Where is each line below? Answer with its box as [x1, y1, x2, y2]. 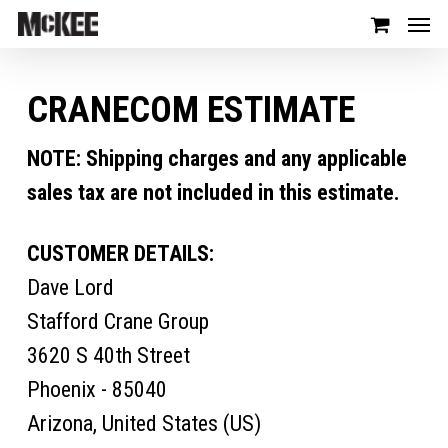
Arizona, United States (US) [26, 411, 261, 436]
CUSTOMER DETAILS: [26, 241, 214, 266]
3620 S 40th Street [26, 343, 190, 368]
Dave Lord [26, 275, 114, 300]
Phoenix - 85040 [26, 377, 167, 402]
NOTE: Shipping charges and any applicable [26, 146, 407, 171]
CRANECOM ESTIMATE [26, 89, 355, 131]
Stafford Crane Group [26, 309, 209, 334]
